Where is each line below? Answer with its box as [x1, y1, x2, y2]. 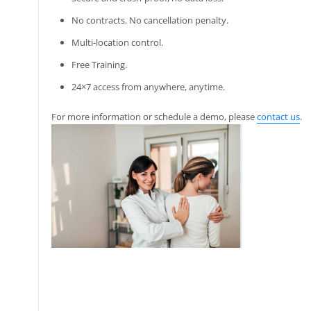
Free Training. [72, 58, 128, 72]
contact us [256, 110, 300, 123]
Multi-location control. [72, 36, 164, 49]
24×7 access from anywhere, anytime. [72, 81, 226, 94]
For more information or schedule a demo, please [51, 110, 257, 123]
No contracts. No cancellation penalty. [72, 14, 229, 27]
